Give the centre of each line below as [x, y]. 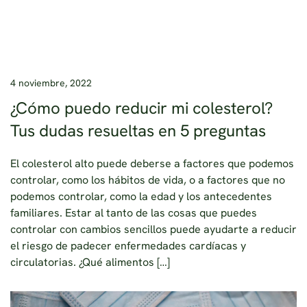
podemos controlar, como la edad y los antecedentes [141, 196]
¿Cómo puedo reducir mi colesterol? [142, 108]
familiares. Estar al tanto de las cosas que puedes [134, 212]
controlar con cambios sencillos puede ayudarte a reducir [153, 229]
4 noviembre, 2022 [51, 83]
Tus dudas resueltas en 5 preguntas [138, 130]
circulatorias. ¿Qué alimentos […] [90, 262]
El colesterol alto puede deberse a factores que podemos [152, 163]
